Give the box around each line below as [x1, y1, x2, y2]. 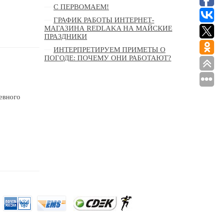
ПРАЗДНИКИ [44, 33, 87, 41]
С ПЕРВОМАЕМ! [54, 3, 109, 11]
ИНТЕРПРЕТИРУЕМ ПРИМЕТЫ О [54, 46, 165, 54]
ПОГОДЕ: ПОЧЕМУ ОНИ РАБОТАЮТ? [44, 54, 171, 62]
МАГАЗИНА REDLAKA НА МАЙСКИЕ [44, 24, 172, 33]
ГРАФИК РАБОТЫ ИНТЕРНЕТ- [54, 16, 154, 24]
